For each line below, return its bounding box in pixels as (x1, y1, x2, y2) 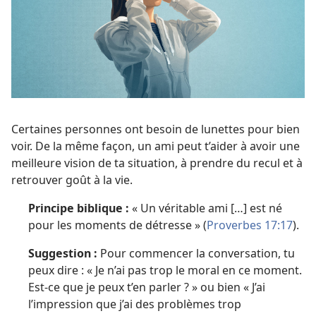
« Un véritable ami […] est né (129, 200, 282, 216)
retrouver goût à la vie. (11, 172, 133, 188)
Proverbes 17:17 (207, 217, 293, 233)
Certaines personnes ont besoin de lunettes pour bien (11, 121, 300, 137)
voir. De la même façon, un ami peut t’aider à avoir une (11, 138, 300, 154)
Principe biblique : (28, 200, 129, 216)
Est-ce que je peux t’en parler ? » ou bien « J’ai (28, 279, 265, 295)
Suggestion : (28, 245, 97, 261)
